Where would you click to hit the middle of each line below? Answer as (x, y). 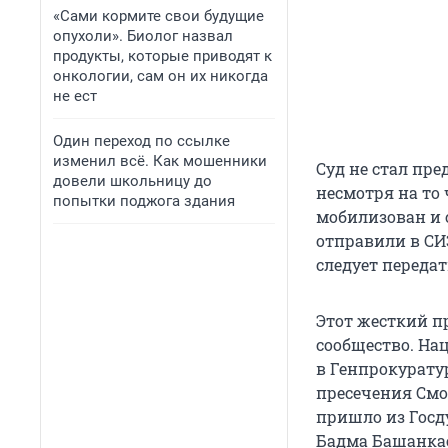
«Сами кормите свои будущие (158, 16)
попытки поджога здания (144, 201)
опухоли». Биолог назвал (143, 36)
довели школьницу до (132, 181)
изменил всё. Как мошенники (160, 161)
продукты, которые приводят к (162, 56)
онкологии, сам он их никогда (160, 76)
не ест (75, 96)
